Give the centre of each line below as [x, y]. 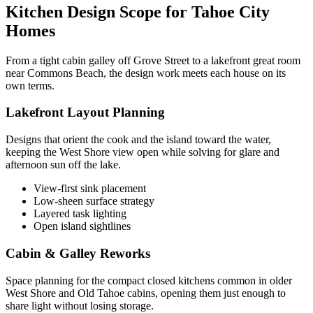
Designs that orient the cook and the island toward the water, [138, 140]
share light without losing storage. [80, 305]
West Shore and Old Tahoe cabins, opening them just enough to [146, 293]
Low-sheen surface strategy [94, 201]
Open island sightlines [82, 226]
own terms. [30, 85]
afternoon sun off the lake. [63, 165]
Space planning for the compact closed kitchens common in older [149, 280]
